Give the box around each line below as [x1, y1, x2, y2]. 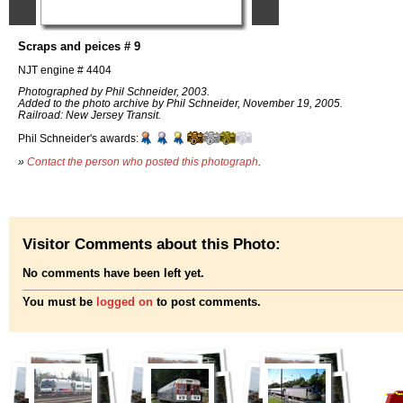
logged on [96, 295, 153, 309]
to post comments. [153, 295, 261, 309]
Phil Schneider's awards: [18, 132, 139, 145]
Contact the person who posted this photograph [27, 155, 258, 167]
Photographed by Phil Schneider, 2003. [18, 85, 210, 98]
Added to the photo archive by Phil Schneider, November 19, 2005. [18, 97, 343, 110]
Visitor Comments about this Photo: [22, 234, 281, 253]
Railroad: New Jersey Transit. [18, 109, 161, 121]
